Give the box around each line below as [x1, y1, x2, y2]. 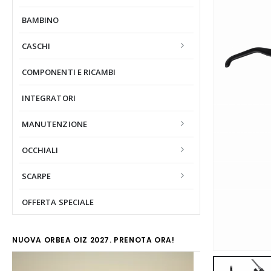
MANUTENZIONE [22, 118, 87, 129]
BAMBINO [22, 14, 59, 25]
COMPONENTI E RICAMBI [22, 66, 116, 77]
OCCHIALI [22, 144, 59, 155]
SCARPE [22, 170, 51, 181]
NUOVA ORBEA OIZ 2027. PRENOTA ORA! [12, 235, 175, 245]
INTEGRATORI [22, 92, 76, 103]
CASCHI [22, 40, 51, 51]
